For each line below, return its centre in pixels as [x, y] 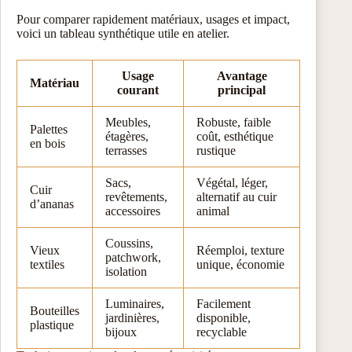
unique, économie [240, 265]
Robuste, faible [234, 123]
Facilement [224, 304]
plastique [52, 325]
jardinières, [132, 318]
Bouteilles [55, 311]
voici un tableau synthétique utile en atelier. [123, 34]
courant [138, 90]
